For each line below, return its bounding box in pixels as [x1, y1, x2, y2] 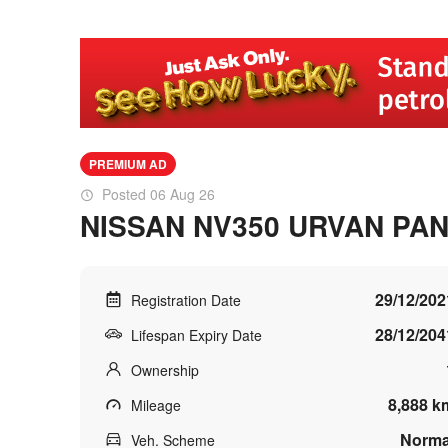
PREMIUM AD [89, 155, 167, 173]
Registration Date [131, 290, 241, 310]
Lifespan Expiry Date [131, 325, 262, 345]
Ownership [131, 360, 199, 380]
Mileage [131, 395, 181, 415]
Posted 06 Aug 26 [102, 184, 215, 204]
